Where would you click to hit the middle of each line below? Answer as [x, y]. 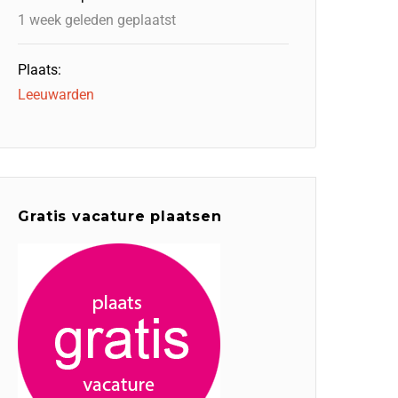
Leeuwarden [56, 95]
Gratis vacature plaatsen [120, 216]
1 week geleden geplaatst [97, 20]
